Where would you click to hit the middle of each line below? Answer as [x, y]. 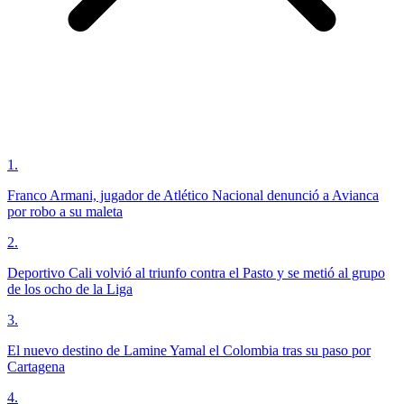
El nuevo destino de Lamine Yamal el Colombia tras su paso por [189, 351]
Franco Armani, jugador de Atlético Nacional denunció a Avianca [193, 196]
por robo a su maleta [65, 212]
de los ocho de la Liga [70, 289]
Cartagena [36, 367]
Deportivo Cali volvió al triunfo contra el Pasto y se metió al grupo [196, 273]
